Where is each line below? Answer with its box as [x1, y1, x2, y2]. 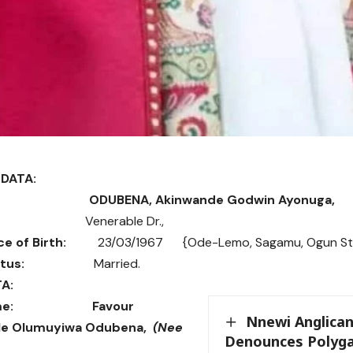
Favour [92, 297, 134, 314]
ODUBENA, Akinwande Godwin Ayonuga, [89, 191, 335, 208]
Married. [24, 255, 140, 272]
